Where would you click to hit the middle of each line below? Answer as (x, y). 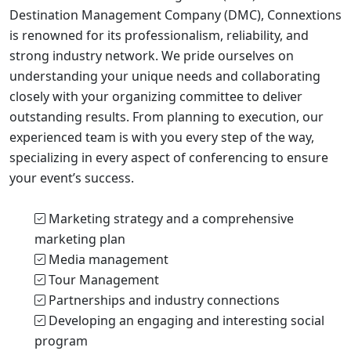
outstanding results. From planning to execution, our (166, 117)
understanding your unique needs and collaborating (165, 76)
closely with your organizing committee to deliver (156, 97)
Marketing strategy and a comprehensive (170, 219)
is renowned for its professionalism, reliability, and (159, 36)
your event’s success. (72, 178)
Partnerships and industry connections (163, 300)
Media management (107, 260)
